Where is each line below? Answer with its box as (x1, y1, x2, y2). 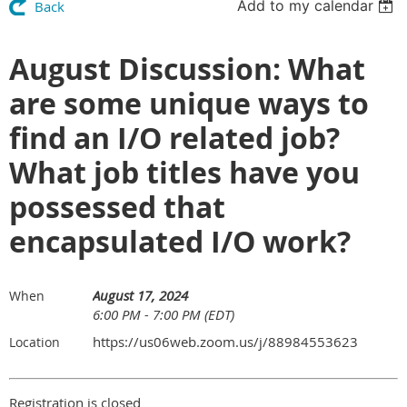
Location (9, 333, 60, 351)
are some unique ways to (9, 84, 369, 124)
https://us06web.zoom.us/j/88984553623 (93, 333, 358, 351)
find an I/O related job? (9, 118, 340, 158)
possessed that (9, 187, 225, 227)
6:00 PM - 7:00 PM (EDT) (93, 305, 234, 323)
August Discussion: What (9, 49, 365, 89)
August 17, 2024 (93, 286, 188, 304)
